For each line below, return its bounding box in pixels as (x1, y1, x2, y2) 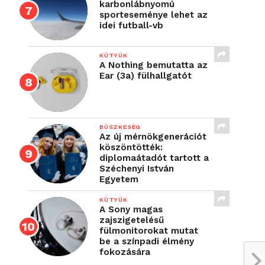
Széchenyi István (99, 163, 174, 174)
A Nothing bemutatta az (99, 60, 208, 71)
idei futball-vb (99, 20, 163, 31)
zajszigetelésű (99, 215, 164, 226)
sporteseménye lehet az (99, 9, 208, 21)
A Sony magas (99, 204, 163, 215)
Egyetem (99, 174, 138, 185)
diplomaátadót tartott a (99, 153, 209, 164)
